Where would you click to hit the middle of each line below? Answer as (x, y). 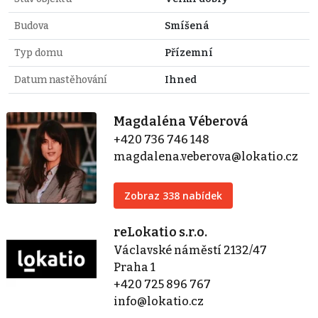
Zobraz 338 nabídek (174, 196)
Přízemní (189, 53)
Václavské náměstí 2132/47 (191, 251)
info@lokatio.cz (159, 302)
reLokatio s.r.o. (161, 232)
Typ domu (38, 53)
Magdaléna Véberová (181, 122)
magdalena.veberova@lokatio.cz (206, 157)
